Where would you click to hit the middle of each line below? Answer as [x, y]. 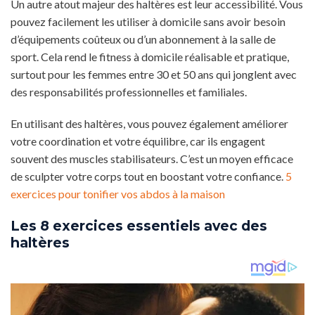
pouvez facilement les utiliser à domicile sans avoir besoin [148, 21]
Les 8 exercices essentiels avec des [139, 226]
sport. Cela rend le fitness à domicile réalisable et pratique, [150, 56]
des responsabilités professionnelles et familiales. [129, 91]
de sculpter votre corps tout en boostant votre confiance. [148, 176]
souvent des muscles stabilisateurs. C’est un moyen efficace [152, 159]
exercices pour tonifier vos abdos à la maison [118, 194]
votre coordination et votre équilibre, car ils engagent [138, 141]
